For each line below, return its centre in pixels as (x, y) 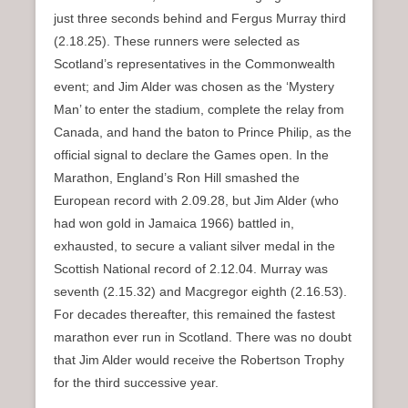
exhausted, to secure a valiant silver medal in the (194, 245)
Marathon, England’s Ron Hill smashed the (177, 177)
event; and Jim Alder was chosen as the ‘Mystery (194, 86)
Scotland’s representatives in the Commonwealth (194, 63)
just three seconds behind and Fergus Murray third (200, 18)
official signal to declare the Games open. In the (191, 154)
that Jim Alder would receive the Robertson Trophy (199, 359)
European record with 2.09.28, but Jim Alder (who (196, 200)
